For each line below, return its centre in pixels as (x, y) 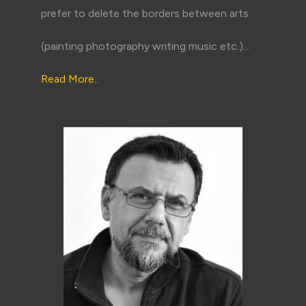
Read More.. (70, 79)
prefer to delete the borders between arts (145, 13)
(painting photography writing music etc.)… (146, 46)
